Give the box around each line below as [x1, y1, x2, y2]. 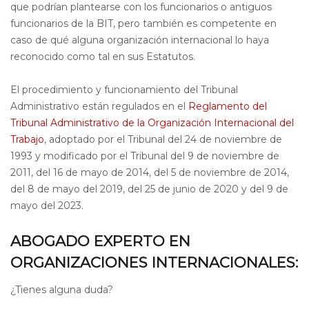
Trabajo [10, 133, 44, 146]
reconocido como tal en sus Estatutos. [10, 50, 195, 63]
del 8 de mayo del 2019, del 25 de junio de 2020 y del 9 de [10, 183, 288, 195]
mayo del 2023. [10, 199, 83, 212]
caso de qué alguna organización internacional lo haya [10, 34, 269, 46]
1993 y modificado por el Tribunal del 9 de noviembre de [10, 150, 279, 162]
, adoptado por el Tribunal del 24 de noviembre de [44, 133, 282, 146]
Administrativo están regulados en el [10, 100, 188, 112]
